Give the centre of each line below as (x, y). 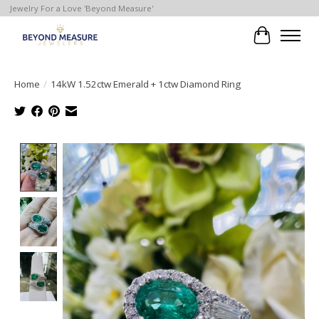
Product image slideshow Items (145, 151)
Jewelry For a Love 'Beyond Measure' (81, 9)
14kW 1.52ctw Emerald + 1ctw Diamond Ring (146, 84)
